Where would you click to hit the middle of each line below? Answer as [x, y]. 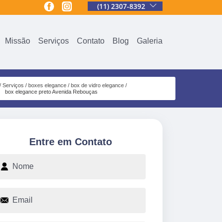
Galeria [150, 41]
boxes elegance [47, 85]
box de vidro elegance [97, 85]
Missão [18, 41]
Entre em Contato [70, 141]
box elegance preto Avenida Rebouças [52, 91]
